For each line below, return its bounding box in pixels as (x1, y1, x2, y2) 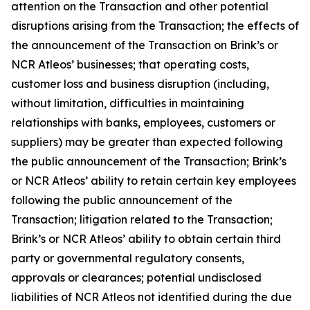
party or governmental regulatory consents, (11, 251, 244, 265)
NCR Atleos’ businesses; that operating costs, (11, 57, 249, 71)
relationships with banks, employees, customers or (11, 116, 275, 129)
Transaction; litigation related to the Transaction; (11, 212, 273, 226)
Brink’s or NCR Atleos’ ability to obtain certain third (11, 232, 281, 246)
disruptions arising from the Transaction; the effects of (11, 19, 299, 33)
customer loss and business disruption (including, (11, 77, 269, 91)
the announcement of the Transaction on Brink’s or (11, 38, 278, 52)
